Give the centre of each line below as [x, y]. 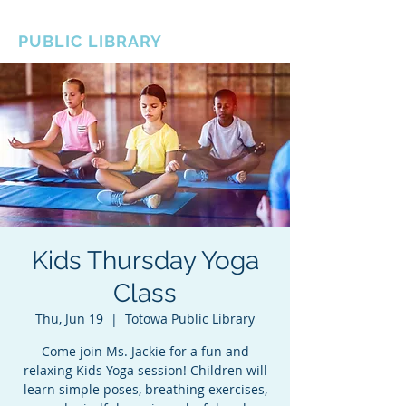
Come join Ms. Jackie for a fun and [145, 351]
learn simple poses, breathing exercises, [145, 389]
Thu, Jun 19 [69, 319]
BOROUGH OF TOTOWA [118, 22]
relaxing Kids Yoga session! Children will [145, 370]
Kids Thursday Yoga [145, 261]
